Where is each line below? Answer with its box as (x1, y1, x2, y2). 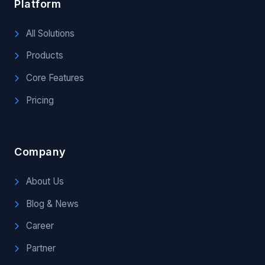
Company (14, 146, 66, 159)
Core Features (24, 72, 84, 83)
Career (24, 220, 54, 232)
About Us (24, 176, 64, 188)
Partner (24, 242, 56, 254)
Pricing (24, 94, 54, 106)
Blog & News (24, 198, 79, 209)
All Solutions (24, 27, 75, 39)
